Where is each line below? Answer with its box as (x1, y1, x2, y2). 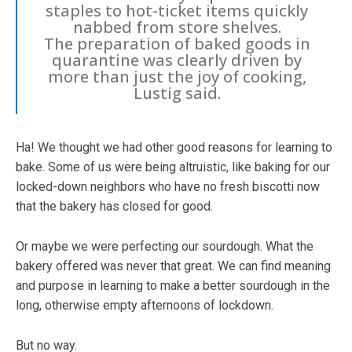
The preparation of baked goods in (43, 32, 310, 54)
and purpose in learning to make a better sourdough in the (16, 277, 330, 293)
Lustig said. (133, 82, 221, 104)
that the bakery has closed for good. (16, 198, 213, 214)
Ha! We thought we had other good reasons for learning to (16, 139, 332, 155)
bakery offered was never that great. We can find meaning (16, 258, 331, 273)
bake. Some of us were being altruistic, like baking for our (16, 159, 330, 174)
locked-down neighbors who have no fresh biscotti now (16, 178, 320, 194)
